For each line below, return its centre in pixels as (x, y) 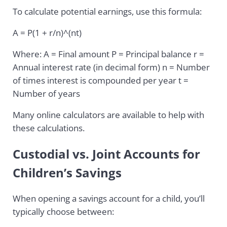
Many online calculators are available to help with (108, 115)
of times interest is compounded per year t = (100, 81)
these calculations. (48, 128)
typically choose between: (63, 212)
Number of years (46, 94)
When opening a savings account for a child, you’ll (108, 199)
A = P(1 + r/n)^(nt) (47, 33)
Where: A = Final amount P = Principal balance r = (108, 54)
